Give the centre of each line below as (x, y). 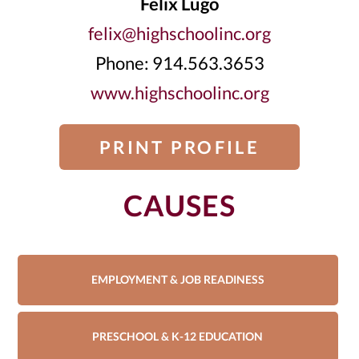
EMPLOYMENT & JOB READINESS (177, 280)
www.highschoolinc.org (179, 93)
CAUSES (179, 205)
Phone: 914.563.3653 (179, 63)
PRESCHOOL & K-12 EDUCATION (177, 337)
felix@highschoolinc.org (179, 33)
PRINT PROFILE (179, 147)
